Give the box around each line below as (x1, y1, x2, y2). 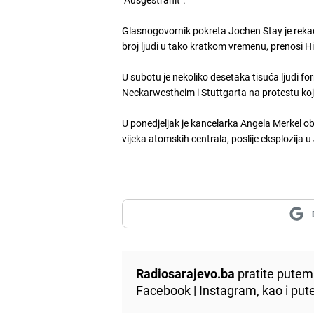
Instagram (199, 281, 257, 299)
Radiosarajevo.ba (136, 264, 235, 282)
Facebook (136, 281, 191, 299)
